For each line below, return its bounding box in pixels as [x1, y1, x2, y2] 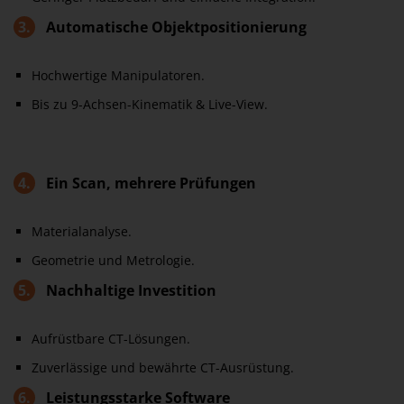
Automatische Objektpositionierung [42, 17, 307, 37]
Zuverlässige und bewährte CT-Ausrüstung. [32, 359, 294, 376]
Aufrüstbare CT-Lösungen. [32, 330, 190, 347]
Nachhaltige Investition [42, 280, 216, 300]
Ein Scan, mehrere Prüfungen [42, 173, 256, 193]
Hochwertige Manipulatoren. [32, 67, 205, 84]
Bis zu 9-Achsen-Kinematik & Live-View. [32, 96, 268, 113]
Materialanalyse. [32, 223, 132, 240]
